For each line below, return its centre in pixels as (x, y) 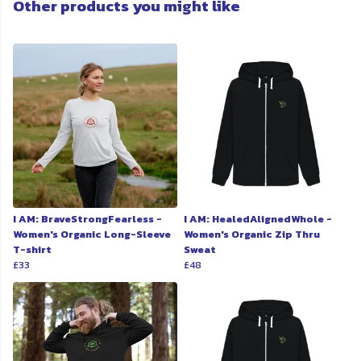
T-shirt (32, 250)
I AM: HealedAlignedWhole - (258, 219)
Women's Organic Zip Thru (252, 234)
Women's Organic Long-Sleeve (92, 234)
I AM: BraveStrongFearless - (87, 219)
